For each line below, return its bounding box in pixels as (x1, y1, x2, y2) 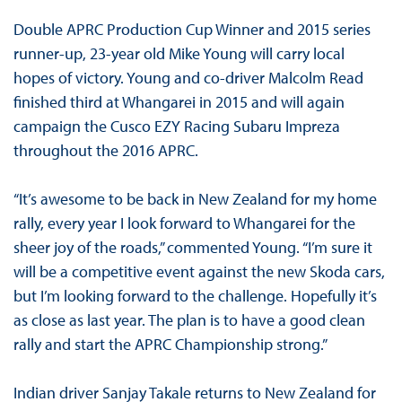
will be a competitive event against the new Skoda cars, (13, 261, 385, 283)
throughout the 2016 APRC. (13, 140, 198, 162)
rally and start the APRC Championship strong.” (13, 334, 328, 355)
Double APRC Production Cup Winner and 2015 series (13, 19, 371, 40)
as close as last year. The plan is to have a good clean (13, 310, 365, 331)
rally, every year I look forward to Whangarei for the (13, 213, 355, 234)
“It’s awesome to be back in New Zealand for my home (13, 188, 377, 210)
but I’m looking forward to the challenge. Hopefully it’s (13, 285, 377, 307)
